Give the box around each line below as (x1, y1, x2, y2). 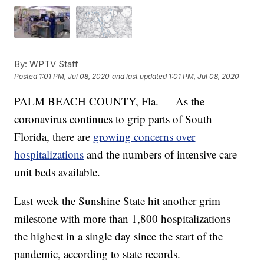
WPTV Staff (27, 58, 79, 70)
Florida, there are (14, 128, 94, 144)
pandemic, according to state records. (14, 246, 181, 261)
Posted (14, 72, 39, 81)
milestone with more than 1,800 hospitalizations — (14, 210, 245, 226)
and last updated (112, 72, 167, 81)
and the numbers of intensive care (84, 146, 237, 161)
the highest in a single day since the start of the (14, 228, 223, 243)
